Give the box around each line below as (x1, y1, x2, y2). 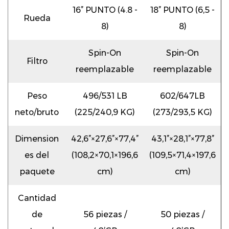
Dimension (15, 133, 59, 144)
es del (25, 150, 49, 160)
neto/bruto (15, 107, 59, 117)
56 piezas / (83, 209, 127, 219)
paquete (19, 166, 55, 176)
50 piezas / (161, 209, 204, 219)
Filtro (26, 56, 48, 66)
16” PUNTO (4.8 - (72, 5, 138, 15)
